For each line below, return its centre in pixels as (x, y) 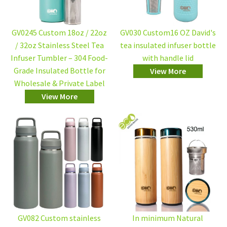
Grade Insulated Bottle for (59, 71)
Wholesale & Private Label (59, 83)
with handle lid (168, 58)
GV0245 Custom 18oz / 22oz (59, 33)
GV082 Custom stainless (59, 218)
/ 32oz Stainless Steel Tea (59, 45)
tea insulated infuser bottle (168, 45)
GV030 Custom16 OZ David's (168, 33)
